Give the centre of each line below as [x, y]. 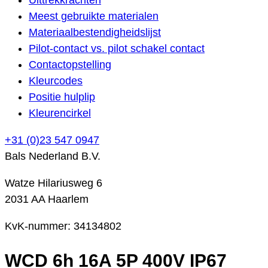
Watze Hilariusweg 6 [54, 183]
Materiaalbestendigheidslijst [95, 32]
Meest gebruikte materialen [94, 16]
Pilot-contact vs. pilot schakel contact [117, 48]
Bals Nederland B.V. [53, 156]
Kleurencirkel [60, 113]
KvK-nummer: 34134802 [63, 226]
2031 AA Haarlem [47, 199]
